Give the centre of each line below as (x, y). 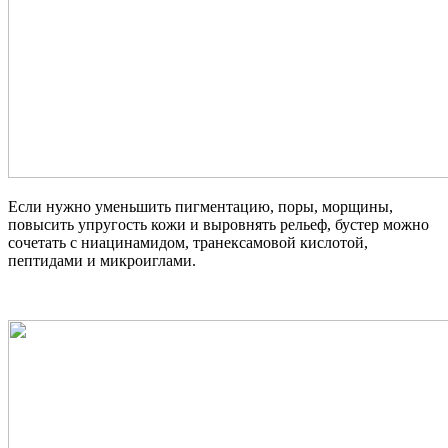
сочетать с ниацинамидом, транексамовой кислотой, (188, 242)
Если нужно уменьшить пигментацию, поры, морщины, (200, 206)
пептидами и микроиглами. (102, 260)
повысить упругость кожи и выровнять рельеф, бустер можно (218, 224)
